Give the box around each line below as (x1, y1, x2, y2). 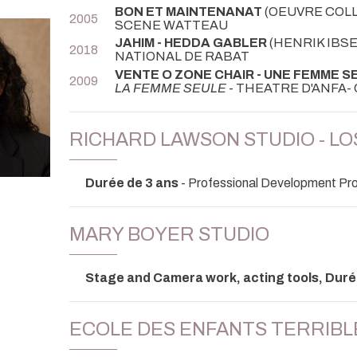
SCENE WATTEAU (115, 18, 228, 33)
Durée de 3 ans (85, 175, 178, 190)
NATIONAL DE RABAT (115, 49, 249, 64)
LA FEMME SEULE (115, 80, 226, 95)
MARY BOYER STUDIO (69, 224, 269, 245)
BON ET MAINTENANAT (115, 5, 262, 19)
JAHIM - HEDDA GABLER (115, 36, 267, 50)
